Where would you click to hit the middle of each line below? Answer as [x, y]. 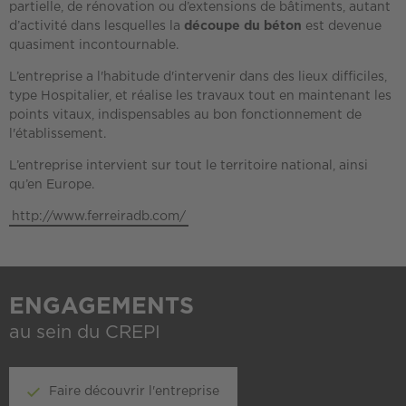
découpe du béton [243, 26]
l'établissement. [58, 134]
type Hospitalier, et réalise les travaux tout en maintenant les [200, 96]
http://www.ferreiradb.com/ [99, 217]
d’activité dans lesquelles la [97, 26]
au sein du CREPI [85, 333]
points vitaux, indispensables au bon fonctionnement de [185, 115]
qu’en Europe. [52, 185]
